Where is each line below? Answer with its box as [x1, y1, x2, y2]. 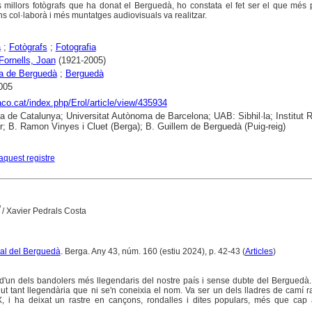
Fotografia [55, 41, 96, 52]
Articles [244, 247, 273, 256]
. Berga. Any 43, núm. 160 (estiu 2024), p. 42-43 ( [60, 247, 245, 256]
